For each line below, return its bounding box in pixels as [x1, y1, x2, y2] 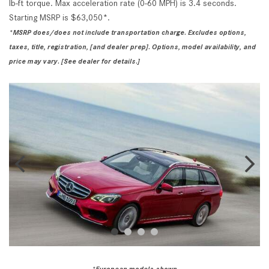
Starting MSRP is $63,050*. [9, 12, 110, 22]
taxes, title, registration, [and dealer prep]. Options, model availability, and [9, 42, 256, 51]
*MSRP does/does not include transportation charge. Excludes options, [9, 28, 246, 37]
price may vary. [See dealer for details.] [9, 56, 140, 65]
